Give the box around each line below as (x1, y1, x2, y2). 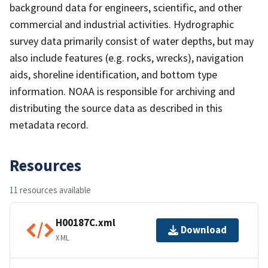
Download (181, 223, 227, 237)
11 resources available (10, 184, 91, 196)
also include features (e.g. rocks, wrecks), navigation (10, 50, 243, 65)
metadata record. (10, 117, 89, 132)
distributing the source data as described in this (10, 100, 223, 115)
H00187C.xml (56, 216, 115, 230)
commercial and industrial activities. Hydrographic (10, 17, 234, 31)
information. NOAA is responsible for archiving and (10, 84, 235, 98)
